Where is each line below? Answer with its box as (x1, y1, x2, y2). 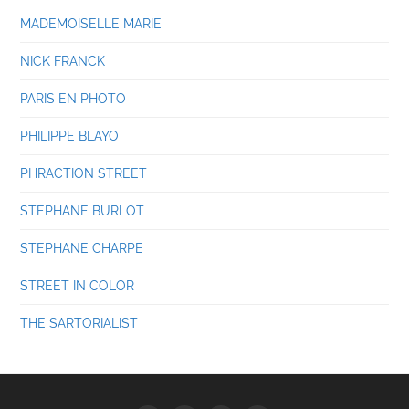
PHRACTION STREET (20, 164, 148, 181)
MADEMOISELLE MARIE (20, 15, 163, 31)
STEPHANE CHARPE (20, 239, 144, 256)
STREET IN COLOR (20, 277, 135, 293)
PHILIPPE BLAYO (20, 127, 120, 143)
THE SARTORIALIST (20, 314, 139, 330)
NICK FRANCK (20, 52, 106, 68)
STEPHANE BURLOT (20, 202, 145, 218)
